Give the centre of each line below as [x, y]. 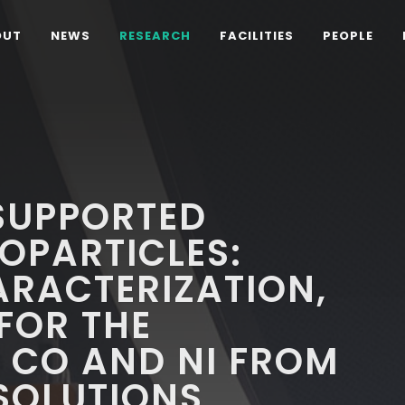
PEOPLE [348, 36]
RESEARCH [155, 36]
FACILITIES [257, 36]
